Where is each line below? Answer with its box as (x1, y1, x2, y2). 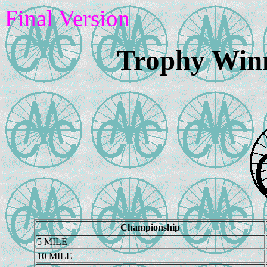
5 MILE (36, 236, 67, 247)
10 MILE (36, 250, 72, 261)
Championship (120, 222, 180, 232)
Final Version (5, 5, 130, 31)
